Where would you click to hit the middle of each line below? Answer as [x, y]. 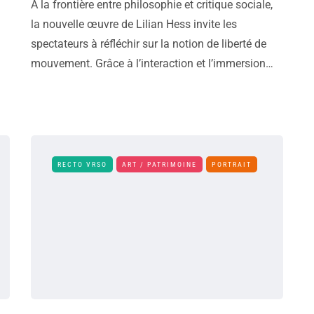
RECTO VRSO [82, 164]
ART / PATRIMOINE [159, 164]
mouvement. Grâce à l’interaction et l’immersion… [152, 63]
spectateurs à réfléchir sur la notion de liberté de [149, 44]
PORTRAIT [232, 164]
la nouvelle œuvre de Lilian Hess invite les [134, 24]
